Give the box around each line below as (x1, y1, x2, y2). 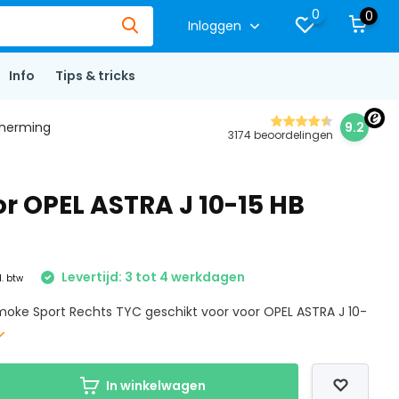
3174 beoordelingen (228, 127, 334, 142)
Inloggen (188, 17, 246, 35)
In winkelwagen (105, 377, 206, 395)
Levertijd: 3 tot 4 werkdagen (59, 268, 246, 286)
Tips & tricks (54, 67, 135, 85)
